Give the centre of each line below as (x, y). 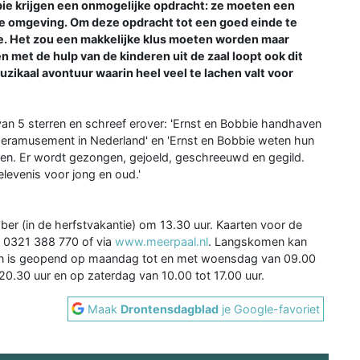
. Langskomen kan (258, 241)
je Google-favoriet (270, 309)
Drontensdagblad (170, 309)
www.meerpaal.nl (160, 241)
